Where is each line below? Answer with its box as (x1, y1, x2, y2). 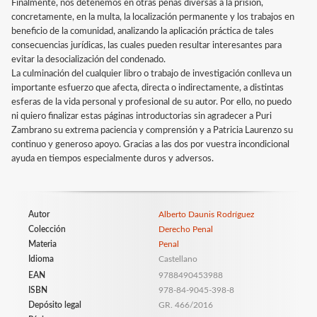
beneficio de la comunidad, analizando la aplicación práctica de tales (11, 27, 274, 37)
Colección (28, 225, 66, 234)
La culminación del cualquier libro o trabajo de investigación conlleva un (11, 69, 292, 79)
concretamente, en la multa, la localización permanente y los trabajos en (11, 13, 294, 23)
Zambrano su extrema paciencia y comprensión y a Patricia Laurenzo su (11, 126, 293, 136)
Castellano (158, 255, 197, 264)
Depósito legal (28, 301, 81, 310)
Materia (28, 240, 57, 249)
